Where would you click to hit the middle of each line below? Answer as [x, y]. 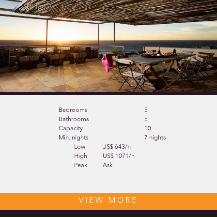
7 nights [155, 138]
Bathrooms [73, 120]
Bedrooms [73, 110]
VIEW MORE [108, 201]
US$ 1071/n [119, 156]
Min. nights [73, 138]
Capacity [70, 129]
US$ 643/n [117, 147]
